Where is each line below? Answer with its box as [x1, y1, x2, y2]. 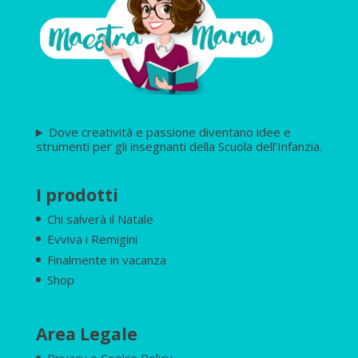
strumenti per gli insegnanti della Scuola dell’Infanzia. [35, 138, 322, 155]
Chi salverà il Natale [46, 210, 153, 227]
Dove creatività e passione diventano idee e [48, 124, 291, 141]
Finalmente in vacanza [46, 251, 166, 268]
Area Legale [35, 322, 137, 345]
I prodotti [35, 183, 118, 206]
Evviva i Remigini [46, 231, 137, 248]
